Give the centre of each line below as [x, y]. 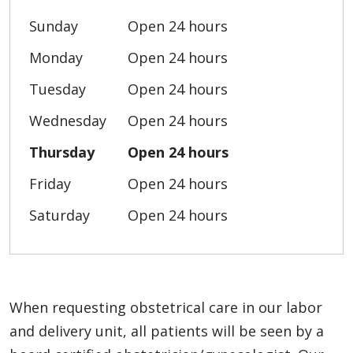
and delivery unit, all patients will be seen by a [167, 331]
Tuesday [58, 89]
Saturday [59, 215]
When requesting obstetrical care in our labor [166, 307]
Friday [50, 183]
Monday [56, 57]
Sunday [54, 26]
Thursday [62, 152]
